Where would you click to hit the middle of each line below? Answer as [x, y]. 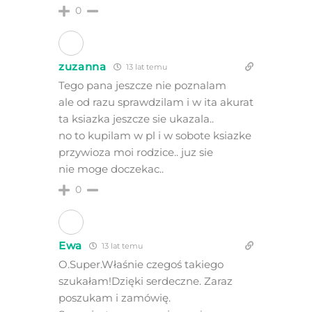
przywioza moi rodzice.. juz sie [135, 153]
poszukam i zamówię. [114, 298]
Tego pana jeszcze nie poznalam [142, 86]
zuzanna [82, 67]
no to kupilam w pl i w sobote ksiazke [155, 136]
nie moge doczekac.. [111, 169]
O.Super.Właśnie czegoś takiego [141, 265]
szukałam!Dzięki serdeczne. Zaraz [145, 281]
